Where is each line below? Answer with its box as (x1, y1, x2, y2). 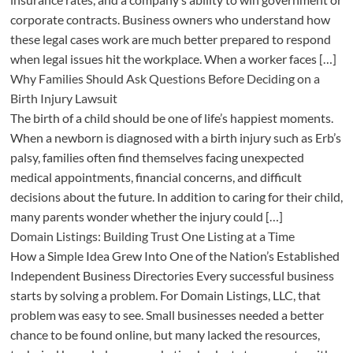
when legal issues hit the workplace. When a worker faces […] (9, 50, 336, 66)
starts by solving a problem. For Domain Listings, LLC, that (9, 287, 321, 303)
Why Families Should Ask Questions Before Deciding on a (9, 70, 320, 86)
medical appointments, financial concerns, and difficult (9, 169, 302, 184)
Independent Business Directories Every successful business (9, 267, 334, 283)
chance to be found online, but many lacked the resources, (9, 326, 320, 342)
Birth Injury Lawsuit (9, 90, 117, 106)
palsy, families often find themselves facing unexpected (9, 149, 304, 165)
